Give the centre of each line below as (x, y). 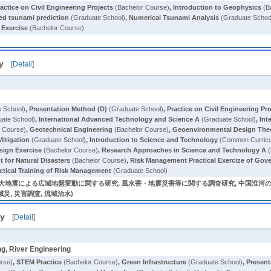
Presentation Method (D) (68, 109)
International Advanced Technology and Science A (119, 119)
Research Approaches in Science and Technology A (184, 150)
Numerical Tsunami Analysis (174, 18)
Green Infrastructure (154, 262)
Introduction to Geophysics (217, 7)
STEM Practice (39, 262)
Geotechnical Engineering (71, 129)
